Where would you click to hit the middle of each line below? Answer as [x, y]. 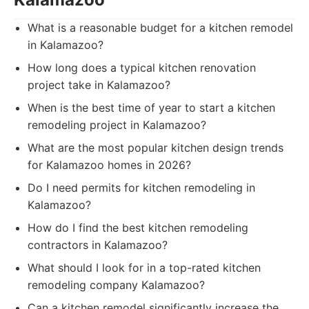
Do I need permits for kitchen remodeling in [141, 188]
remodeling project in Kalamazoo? [117, 125]
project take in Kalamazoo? [99, 85]
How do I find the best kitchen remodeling [138, 228]
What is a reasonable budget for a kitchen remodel [160, 28]
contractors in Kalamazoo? [98, 245]
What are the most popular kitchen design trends [156, 148]
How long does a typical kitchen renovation [142, 68]
